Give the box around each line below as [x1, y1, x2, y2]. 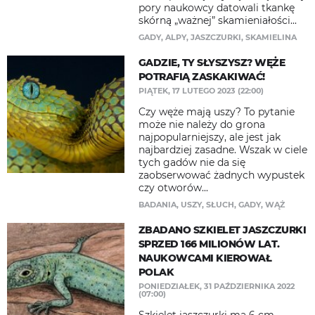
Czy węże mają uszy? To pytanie [138, 105, 295, 118]
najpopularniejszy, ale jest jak [138, 131, 281, 143]
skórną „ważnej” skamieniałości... [138, 14, 297, 27]
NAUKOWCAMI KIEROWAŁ [138, 252, 272, 264]
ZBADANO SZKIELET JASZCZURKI [138, 224, 307, 236]
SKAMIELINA [245, 32, 297, 42]
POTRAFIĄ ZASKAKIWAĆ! [138, 70, 265, 83]
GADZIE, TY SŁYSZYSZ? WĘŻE [138, 56, 285, 69]
